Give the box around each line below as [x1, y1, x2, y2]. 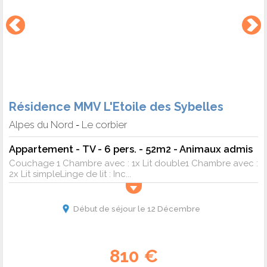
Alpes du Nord [9, 119, 73, 131]
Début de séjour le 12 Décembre [73, 204, 200, 214]
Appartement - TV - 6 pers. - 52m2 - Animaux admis [9, 143, 253, 156]
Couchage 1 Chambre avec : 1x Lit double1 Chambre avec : [9, 158, 258, 169]
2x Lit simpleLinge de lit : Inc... [9, 169, 131, 180]
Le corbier [82, 119, 127, 131]
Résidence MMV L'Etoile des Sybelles [9, 100, 223, 114]
